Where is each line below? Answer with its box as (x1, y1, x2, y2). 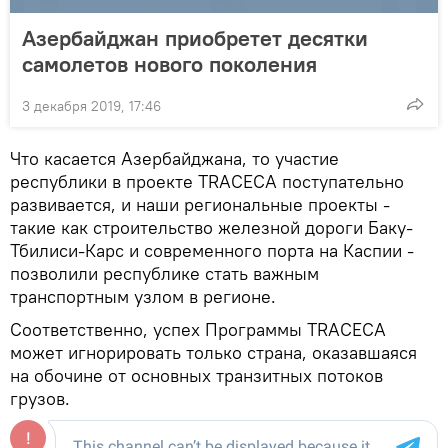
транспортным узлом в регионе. (10, 284, 276, 308)
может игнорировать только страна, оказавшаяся (10, 340, 417, 364)
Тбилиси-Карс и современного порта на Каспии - (10, 238, 414, 262)
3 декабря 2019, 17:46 (22, 96, 161, 115)
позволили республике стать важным (10, 261, 319, 285)
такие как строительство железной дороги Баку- (10, 215, 413, 239)
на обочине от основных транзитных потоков (10, 363, 383, 387)
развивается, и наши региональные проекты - (10, 192, 390, 216)
